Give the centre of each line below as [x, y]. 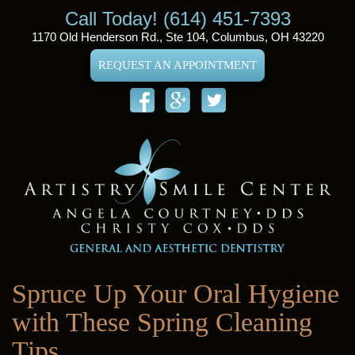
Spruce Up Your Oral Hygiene [176, 294]
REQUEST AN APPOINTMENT [177, 65]
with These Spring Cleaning [162, 322]
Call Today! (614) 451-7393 [177, 19]
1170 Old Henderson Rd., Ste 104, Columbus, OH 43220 [177, 37]
